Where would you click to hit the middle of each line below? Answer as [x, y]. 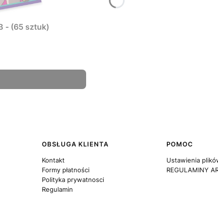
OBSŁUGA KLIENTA [75, 144]
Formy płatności [65, 170]
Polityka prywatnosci [73, 180]
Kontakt [53, 160]
